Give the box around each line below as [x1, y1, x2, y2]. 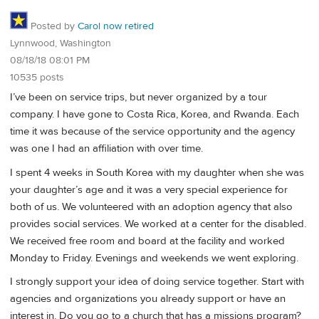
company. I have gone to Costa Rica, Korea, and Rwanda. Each [10, 108, 299, 122]
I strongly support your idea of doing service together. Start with [10, 275, 304, 289]
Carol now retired [78, 19, 154, 33]
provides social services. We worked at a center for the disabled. [10, 216, 306, 231]
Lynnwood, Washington [10, 36, 111, 50]
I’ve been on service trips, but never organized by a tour [10, 90, 267, 105]
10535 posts [10, 70, 64, 84]
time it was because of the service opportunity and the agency [10, 125, 295, 139]
